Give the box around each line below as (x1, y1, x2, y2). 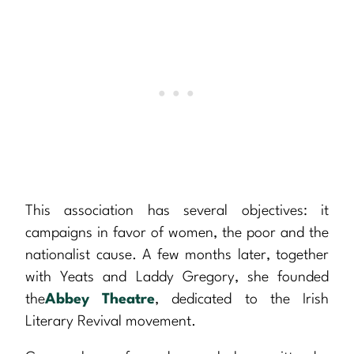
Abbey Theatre (45, 292, 156, 307)
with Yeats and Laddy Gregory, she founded (25, 270, 329, 285)
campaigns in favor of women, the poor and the (25, 226, 329, 241)
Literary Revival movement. (25, 314, 196, 330)
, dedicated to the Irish (155, 292, 330, 307)
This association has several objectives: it (25, 204, 329, 219)
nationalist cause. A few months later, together (25, 248, 329, 263)
